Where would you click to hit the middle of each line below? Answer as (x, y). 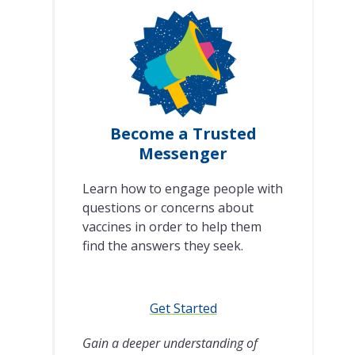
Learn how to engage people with (182, 189)
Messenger (183, 154)
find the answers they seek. (162, 246)
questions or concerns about (168, 208)
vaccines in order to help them (172, 227)
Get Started (183, 309)
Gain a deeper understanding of (170, 344)
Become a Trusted (183, 134)
